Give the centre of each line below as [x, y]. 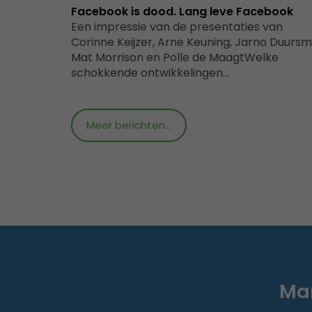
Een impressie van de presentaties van [177, 26]
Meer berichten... [129, 125]
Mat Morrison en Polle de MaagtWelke [175, 57]
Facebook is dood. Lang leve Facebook [182, 11]
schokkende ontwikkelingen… [150, 72]
